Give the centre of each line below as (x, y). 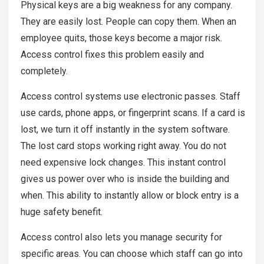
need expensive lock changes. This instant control (123, 163)
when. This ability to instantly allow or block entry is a (130, 196)
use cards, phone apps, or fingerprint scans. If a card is (133, 113)
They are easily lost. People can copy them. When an (128, 22)
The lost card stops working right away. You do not (123, 146)
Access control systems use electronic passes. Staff (131, 97)
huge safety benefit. (62, 212)
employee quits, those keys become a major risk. (121, 38)
